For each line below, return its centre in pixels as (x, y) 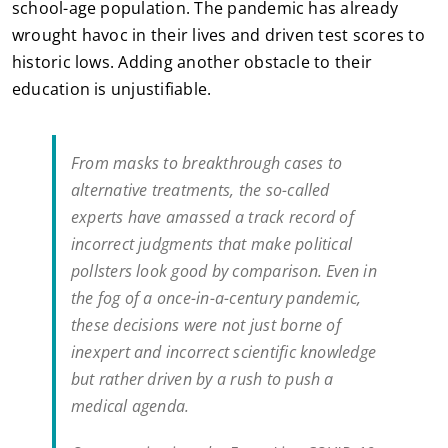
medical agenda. (130, 406)
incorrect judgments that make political (211, 244)
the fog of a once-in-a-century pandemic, (216, 298)
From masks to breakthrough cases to (206, 163)
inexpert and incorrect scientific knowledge (223, 352)
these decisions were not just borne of (205, 325)
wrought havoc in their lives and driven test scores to (218, 35)
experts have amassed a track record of (212, 217)
